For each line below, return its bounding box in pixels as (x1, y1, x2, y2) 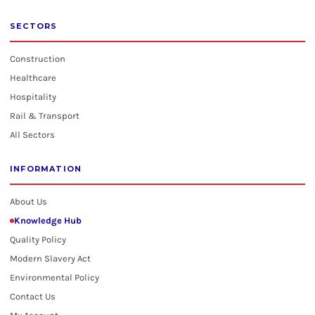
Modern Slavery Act (10, 253, 91, 264)
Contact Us (10, 291, 56, 302)
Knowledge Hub (14, 215, 82, 226)
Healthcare (10, 72, 56, 83)
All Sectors (10, 129, 55, 140)
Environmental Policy (10, 272, 99, 283)
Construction (10, 53, 65, 64)
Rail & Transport (10, 110, 79, 121)
